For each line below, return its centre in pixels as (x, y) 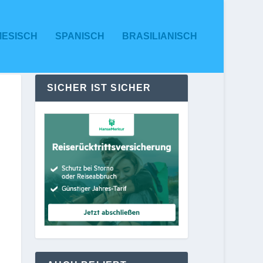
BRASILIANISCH (159, 36)
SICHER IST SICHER (99, 87)
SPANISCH (80, 36)
